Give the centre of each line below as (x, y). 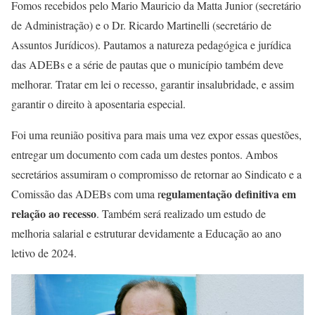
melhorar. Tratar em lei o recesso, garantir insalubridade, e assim (153, 84)
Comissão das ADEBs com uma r (86, 194)
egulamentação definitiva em (229, 194)
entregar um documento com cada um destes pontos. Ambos (144, 155)
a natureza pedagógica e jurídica (219, 45)
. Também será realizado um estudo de (181, 214)
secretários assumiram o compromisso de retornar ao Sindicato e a (156, 174)
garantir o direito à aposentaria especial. (98, 104)
